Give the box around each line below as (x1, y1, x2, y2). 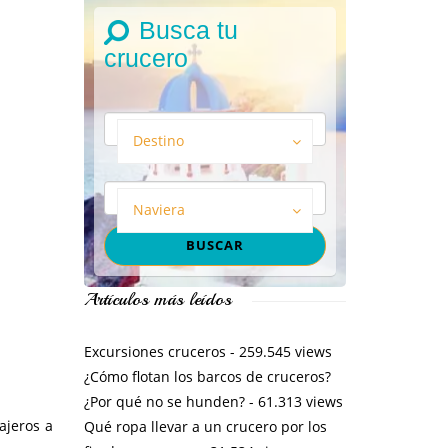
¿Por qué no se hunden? (83, 391, 245, 411)
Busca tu (138, 15, 238, 44)
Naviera (132, 199, 185, 219)
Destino (132, 130, 184, 150)
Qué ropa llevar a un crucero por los (83, 416, 327, 436)
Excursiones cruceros (83, 341, 226, 361)
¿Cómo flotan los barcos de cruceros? (83, 366, 331, 386)
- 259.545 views (225, 341, 332, 361)
